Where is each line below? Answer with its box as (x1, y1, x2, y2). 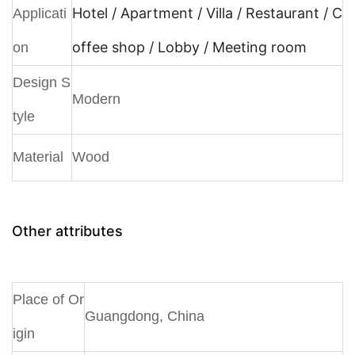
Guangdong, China (85, 307, 204, 324)
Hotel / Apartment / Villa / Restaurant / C (72, 4, 342, 21)
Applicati (13, 5, 67, 21)
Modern (72, 90, 120, 107)
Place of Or (13, 291, 84, 307)
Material (13, 148, 63, 165)
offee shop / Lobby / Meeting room (72, 38, 307, 55)
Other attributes (12, 222, 123, 239)
